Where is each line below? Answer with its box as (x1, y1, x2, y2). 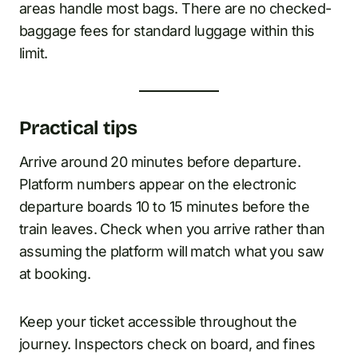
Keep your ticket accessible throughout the (19, 312, 297, 330)
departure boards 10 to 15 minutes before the (19, 197, 310, 215)
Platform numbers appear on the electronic (19, 175, 296, 193)
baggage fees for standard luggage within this (19, 22, 315, 39)
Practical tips (19, 116, 137, 139)
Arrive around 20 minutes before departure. (19, 153, 301, 170)
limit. (19, 44, 48, 62)
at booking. (19, 265, 91, 282)
